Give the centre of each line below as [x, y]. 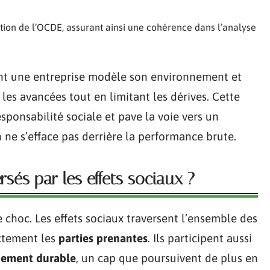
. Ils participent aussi [200, 238]
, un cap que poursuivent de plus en [167, 258]
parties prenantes [103, 238]
